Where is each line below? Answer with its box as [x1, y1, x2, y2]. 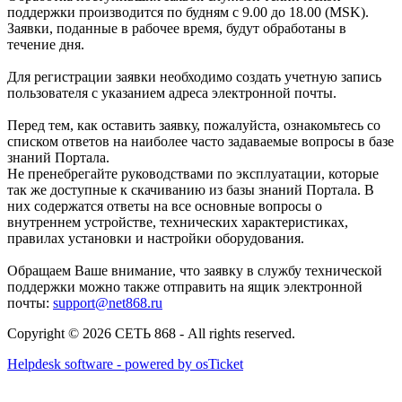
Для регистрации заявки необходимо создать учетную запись [7, 69, 381, 85]
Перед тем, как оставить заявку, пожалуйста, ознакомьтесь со [7, 118, 380, 134]
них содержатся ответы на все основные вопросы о [7, 198, 322, 214]
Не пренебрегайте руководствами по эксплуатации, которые [7, 166, 379, 182]
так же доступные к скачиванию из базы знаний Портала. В [7, 182, 374, 198]
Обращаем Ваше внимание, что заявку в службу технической [7, 263, 382, 279]
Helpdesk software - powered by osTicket [7, 356, 243, 372]
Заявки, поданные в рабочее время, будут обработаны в [7, 21, 346, 37]
